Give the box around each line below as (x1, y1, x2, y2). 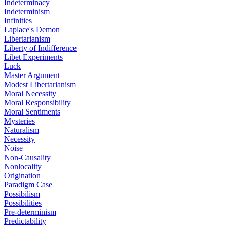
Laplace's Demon (4, 25, 60, 34)
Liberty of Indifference (4, 44, 77, 52)
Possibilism (4, 190, 40, 198)
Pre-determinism (4, 208, 56, 216)
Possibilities (4, 199, 42, 207)
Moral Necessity (4, 89, 56, 98)
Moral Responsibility (4, 98, 71, 107)
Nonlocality (4, 162, 42, 171)
